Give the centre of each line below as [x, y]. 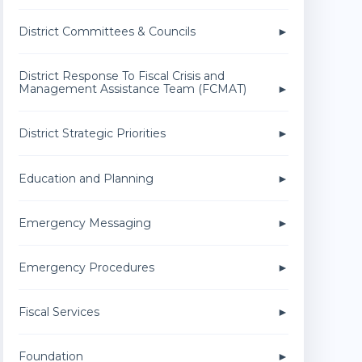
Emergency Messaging [84, 223]
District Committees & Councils [107, 31]
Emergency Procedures [86, 267]
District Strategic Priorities [92, 134]
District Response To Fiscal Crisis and [121, 76]
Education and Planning [86, 178]
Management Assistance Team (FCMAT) [132, 89]
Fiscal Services [59, 312]
